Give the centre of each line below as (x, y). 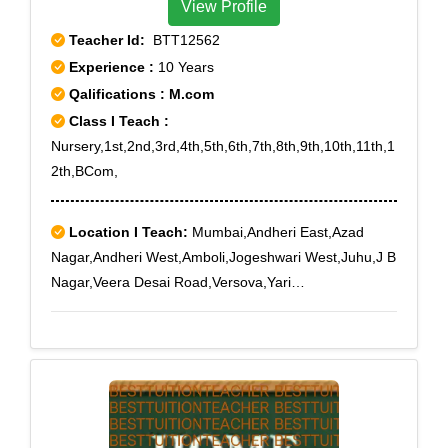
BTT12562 (182, 40)
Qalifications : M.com (139, 94)
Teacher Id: (107, 40)
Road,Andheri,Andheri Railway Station (171, 307)
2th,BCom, (84, 171)
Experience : (113, 67)
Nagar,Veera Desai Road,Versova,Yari (171, 282)
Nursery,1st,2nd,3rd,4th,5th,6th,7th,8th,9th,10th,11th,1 (223, 146)
